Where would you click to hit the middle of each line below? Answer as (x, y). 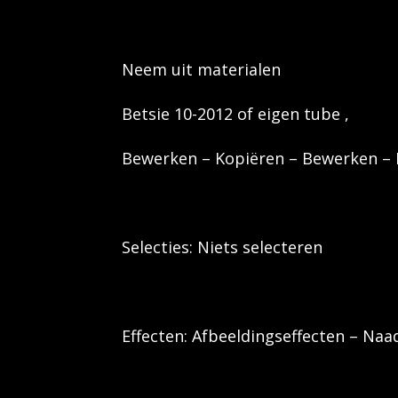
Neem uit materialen (201, 70)
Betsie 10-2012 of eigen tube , (235, 114)
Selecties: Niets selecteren (222, 247)
